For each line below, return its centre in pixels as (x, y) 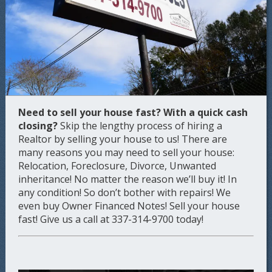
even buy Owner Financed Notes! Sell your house (129, 206)
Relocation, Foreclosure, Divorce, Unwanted (117, 165)
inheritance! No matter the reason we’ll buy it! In (128, 179)
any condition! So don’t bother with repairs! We (125, 192)
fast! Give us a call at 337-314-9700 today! (111, 219)
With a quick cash (206, 112)
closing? (38, 125)
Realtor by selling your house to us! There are (123, 139)
